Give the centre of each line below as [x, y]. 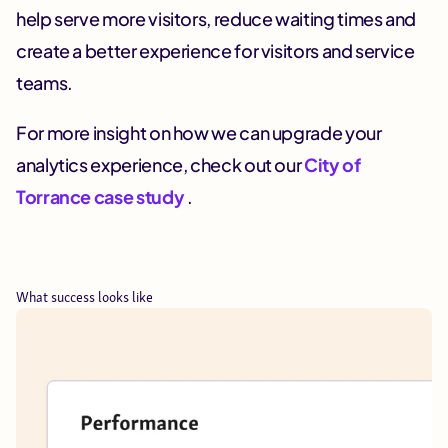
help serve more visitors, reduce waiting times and [216, 19]
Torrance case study [101, 197]
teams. [44, 83]
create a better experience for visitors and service [215, 51]
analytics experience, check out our [160, 165]
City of [332, 165]
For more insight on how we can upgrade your [199, 133]
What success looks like [84, 297]
